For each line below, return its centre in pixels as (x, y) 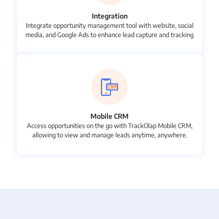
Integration (109, 16)
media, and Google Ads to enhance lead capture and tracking (109, 35)
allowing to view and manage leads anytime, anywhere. (109, 135)
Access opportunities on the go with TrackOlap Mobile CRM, (109, 126)
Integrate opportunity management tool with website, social (109, 26)
